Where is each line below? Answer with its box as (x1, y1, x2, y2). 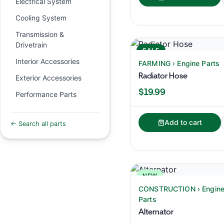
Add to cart (164, 118, 202, 126)
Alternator (138, 207, 173, 216)
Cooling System (15, 13, 66, 22)
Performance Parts (15, 90, 76, 98)
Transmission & (15, 30, 64, 38)
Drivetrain (15, 40, 47, 49)
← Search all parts (10, 120, 66, 127)
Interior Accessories (15, 57, 79, 65)
